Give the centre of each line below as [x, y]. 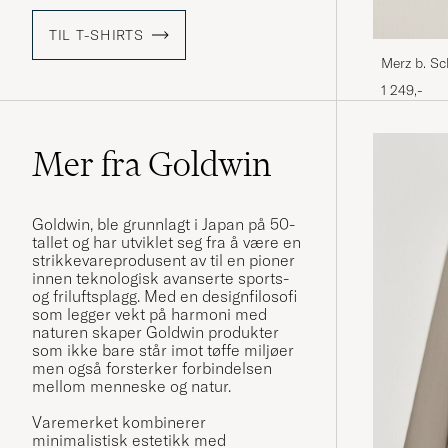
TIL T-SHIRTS [96, 35]
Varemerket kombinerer [119, 422]
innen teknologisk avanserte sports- [160, 278]
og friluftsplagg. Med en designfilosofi [164, 296]
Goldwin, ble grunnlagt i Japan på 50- [163, 224]
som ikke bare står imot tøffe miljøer [163, 350]
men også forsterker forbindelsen [152, 368]
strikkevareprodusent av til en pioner [163, 260]
